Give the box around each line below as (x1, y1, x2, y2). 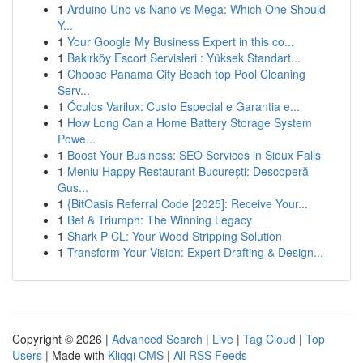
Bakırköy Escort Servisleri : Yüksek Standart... (67, 49, 301, 66)
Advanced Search (112, 331, 203, 347)
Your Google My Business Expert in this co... (67, 33, 294, 49)
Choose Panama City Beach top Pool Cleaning (67, 66, 305, 82)
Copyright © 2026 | (12, 331, 112, 347)
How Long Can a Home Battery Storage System (67, 114, 312, 130)
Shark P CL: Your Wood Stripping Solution (67, 228, 282, 244)
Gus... (58, 179, 88, 195)
